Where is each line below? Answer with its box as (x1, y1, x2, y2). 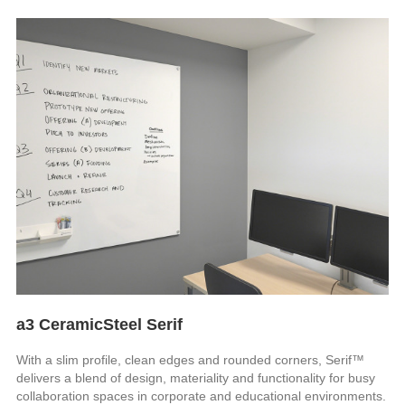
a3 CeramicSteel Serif (16, 315, 184, 334)
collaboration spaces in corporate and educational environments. (16, 388, 387, 403)
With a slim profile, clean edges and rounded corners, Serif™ (16, 352, 365, 367)
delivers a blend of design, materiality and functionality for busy (16, 370, 376, 385)
